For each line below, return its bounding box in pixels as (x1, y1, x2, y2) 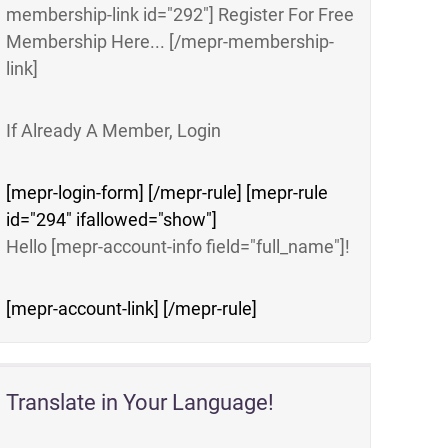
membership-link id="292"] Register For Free (6, 4, 355, 25)
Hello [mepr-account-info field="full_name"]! (6, 236, 351, 257)
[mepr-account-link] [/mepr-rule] (6, 298, 258, 319)
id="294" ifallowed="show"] (6, 209, 218, 230)
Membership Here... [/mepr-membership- (6, 31, 335, 52)
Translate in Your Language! (6, 390, 275, 415)
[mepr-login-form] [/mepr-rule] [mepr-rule (6, 182, 329, 203)
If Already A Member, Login (6, 120, 222, 141)
